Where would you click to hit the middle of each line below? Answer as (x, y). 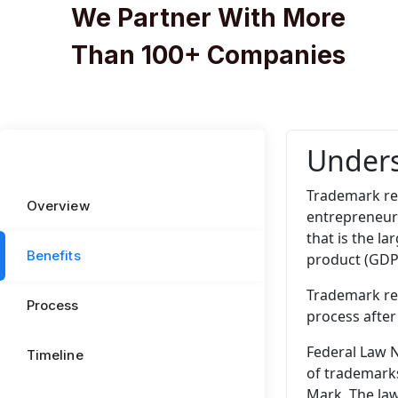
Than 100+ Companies (208, 55)
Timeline (55, 355)
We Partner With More (208, 18)
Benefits (54, 255)
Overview (58, 206)
